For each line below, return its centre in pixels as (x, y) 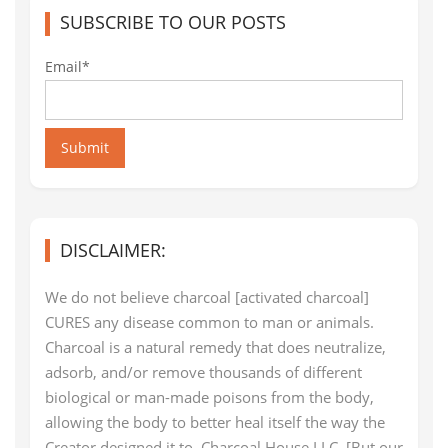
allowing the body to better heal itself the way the (215, 421)
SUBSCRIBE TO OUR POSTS (173, 21)
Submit (85, 147)
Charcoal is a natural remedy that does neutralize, (215, 346)
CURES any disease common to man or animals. (209, 321)
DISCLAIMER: (113, 249)
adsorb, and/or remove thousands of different (203, 371)
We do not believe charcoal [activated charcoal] (207, 296)
